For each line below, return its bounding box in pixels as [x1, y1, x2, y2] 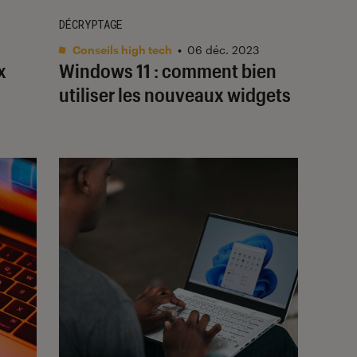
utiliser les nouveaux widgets [59, 82, 291, 106]
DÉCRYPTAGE [59, 16, 123, 32]
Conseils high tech [70, 42, 172, 57]
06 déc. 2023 [187, 42, 259, 57]
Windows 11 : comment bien [59, 58, 277, 82]
